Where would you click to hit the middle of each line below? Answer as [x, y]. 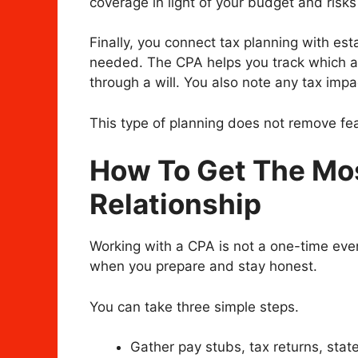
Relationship [175, 204]
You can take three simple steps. [194, 306]
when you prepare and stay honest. [203, 267]
